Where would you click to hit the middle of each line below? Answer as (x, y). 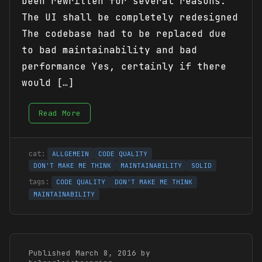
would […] (48, 83)
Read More (60, 113)
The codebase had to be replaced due (124, 34)
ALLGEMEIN (70, 154)
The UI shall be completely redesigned (130, 18)
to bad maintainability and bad (109, 50)
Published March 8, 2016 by (89, 253)
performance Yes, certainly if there (124, 67)
